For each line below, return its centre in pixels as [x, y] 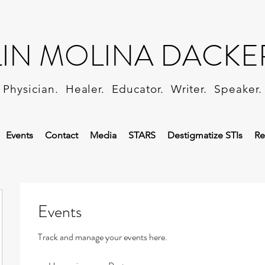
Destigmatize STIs [205, 135]
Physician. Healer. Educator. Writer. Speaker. [132, 89]
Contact [62, 135]
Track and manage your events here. [103, 237]
